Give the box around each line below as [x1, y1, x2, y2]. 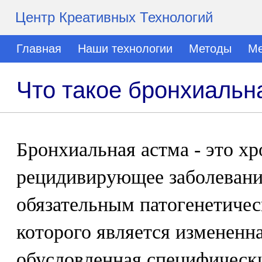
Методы [189, 42, 232, 55]
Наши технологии [78, 42, 173, 55]
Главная [16, 42, 61, 55]
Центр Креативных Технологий [15, 9, 213, 25]
